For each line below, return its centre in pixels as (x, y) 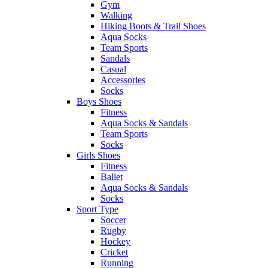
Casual (113, 69)
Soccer (113, 220)
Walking (116, 16)
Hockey (115, 242)
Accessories (123, 80)
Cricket (114, 252)
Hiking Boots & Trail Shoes (153, 26)
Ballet (112, 177)
